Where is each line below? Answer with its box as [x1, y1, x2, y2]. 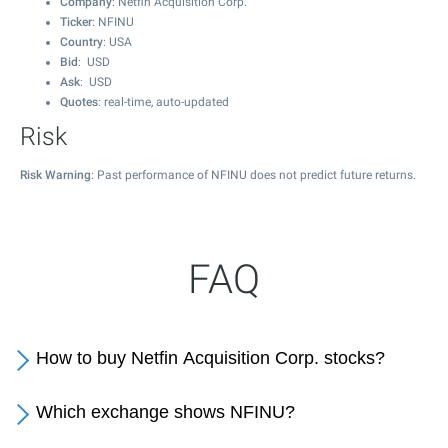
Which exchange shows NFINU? [36, 402, 295, 422]
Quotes [60, 95, 98, 109]
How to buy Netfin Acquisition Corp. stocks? [36, 348, 385, 368]
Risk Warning [20, 168, 91, 182]
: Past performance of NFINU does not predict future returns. [91, 168, 416, 182]
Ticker [60, 15, 92, 29]
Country [60, 35, 103, 49]
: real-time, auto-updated [98, 95, 229, 109]
